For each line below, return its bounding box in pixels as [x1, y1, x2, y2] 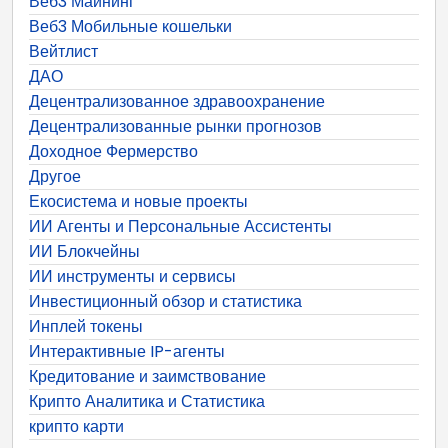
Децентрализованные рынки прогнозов [29, 114, 322, 138]
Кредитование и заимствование [29, 364, 266, 388]
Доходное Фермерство [29, 139, 198, 163]
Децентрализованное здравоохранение [29, 89, 325, 113]
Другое [29, 164, 81, 188]
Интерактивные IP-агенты [29, 339, 225, 363]
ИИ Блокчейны [29, 239, 140, 263]
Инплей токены [29, 314, 143, 338]
